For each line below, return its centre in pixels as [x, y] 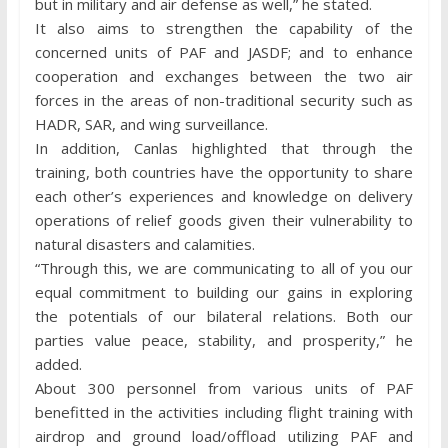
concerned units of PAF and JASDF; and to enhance [224, 52]
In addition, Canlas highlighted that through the [224, 148]
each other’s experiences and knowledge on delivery [224, 196]
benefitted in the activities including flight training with [224, 412]
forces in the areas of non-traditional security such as [224, 100]
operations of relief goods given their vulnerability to [224, 220]
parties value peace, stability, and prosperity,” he [224, 340]
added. [58, 364]
